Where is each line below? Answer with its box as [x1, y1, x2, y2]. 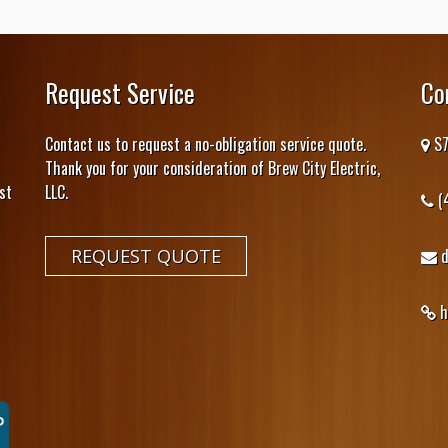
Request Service [45, 74, 196, 112]
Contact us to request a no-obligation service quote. [45, 132, 367, 157]
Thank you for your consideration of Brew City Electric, [45, 156, 381, 181]
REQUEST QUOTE [71, 244, 222, 269]
